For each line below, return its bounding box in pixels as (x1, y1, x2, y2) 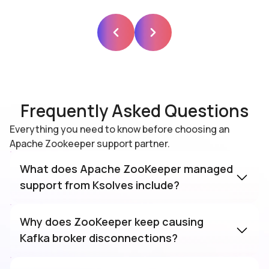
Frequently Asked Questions (20, 99, 249, 122)
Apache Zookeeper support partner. (10, 137, 170, 151)
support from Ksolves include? (20, 178, 180, 193)
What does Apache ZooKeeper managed (20, 162, 233, 177)
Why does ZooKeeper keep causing (20, 214, 204, 229)
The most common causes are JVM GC (20, 247, 215, 262)
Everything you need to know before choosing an (10, 122, 229, 136)
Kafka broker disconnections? (20, 231, 178, 246)
